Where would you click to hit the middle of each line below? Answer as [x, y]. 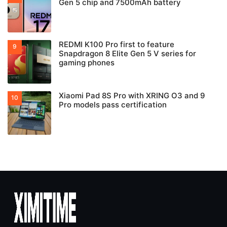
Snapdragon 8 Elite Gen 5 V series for [127, 54]
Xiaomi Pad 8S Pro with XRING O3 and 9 [132, 96]
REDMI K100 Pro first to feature [117, 45]
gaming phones [87, 63]
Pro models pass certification [113, 105]
